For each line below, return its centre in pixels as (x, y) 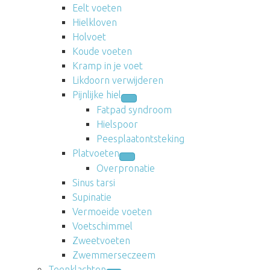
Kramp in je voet (108, 65)
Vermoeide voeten (112, 211)
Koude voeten (102, 51)
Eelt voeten (97, 8)
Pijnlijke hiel (97, 94)
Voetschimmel (102, 226)
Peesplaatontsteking (140, 138)
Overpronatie (126, 168)
